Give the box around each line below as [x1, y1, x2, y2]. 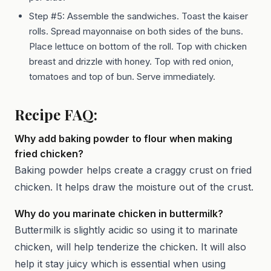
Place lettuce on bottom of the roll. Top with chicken [29, 40, 247, 52]
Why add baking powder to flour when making [15, 132, 232, 145]
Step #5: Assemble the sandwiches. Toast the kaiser [29, 10, 248, 22]
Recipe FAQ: [15, 104, 97, 124]
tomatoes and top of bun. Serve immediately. [29, 70, 218, 82]
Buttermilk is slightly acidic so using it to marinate [15, 223, 238, 236]
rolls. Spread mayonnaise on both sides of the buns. [29, 25, 243, 37]
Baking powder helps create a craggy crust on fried [15, 163, 252, 176]
